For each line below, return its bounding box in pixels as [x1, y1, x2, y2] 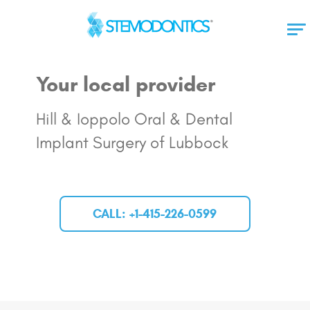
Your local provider [35, 72, 215, 97]
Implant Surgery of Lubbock [35, 132, 228, 152]
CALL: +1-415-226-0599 [93, 206, 217, 221]
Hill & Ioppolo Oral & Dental [35, 109, 232, 129]
